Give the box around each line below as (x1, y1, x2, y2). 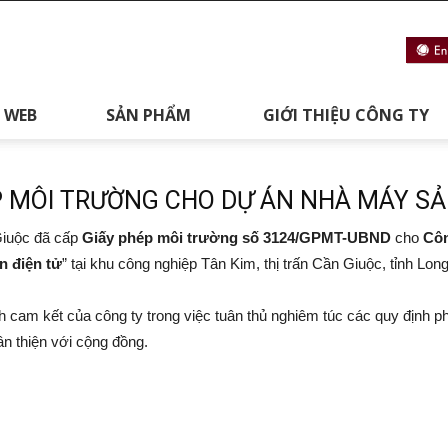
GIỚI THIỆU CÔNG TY (262, 104, 429, 126)
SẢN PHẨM (106, 104, 191, 126)
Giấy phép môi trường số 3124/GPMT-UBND (82, 229, 391, 246)
